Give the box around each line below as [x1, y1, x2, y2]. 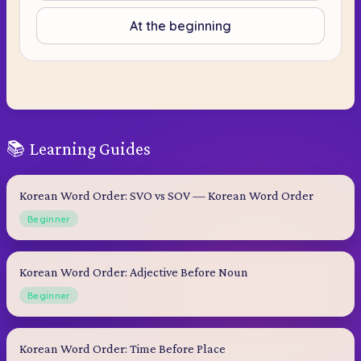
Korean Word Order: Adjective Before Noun [19, 264, 248, 279]
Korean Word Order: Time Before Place [19, 341, 226, 355]
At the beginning [130, 17, 231, 34]
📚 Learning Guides [6, 138, 151, 159]
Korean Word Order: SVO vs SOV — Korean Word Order [19, 188, 313, 202]
